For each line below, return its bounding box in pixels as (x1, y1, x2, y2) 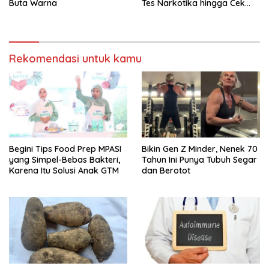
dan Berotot (142, 165, 190, 177)
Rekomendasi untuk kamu (9, 51, 142, 65)
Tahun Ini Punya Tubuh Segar (142, 154, 257, 166)
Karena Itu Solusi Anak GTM (9, 165, 119, 177)
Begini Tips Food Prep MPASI (9, 144, 121, 155)
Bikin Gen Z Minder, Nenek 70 (142, 144, 258, 155)
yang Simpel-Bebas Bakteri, (9, 154, 120, 166)
